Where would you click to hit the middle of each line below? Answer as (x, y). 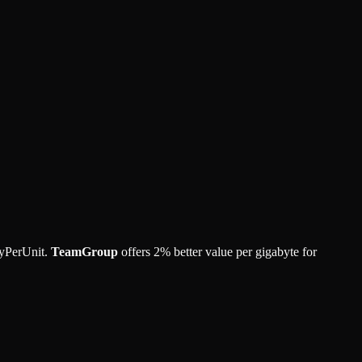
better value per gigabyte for (244, 251)
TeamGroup (84, 251)
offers (134, 251)
